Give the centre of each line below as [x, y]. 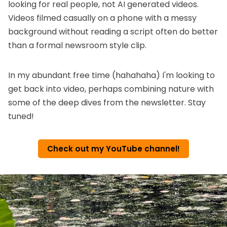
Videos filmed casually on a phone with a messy [102, 18]
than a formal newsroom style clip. [77, 46]
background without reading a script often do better [113, 32]
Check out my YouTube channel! [113, 149]
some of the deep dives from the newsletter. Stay [107, 103]
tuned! [21, 117]
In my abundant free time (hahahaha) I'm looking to [111, 75]
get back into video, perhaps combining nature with [111, 89]
